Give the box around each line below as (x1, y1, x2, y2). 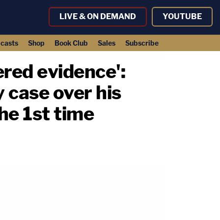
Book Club (54, 39, 88, 47)
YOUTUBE (163, 12, 202, 21)
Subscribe (125, 39, 159, 47)
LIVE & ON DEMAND (59, 12, 136, 21)
